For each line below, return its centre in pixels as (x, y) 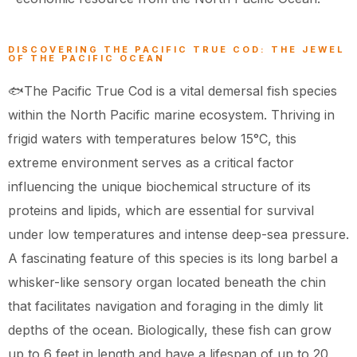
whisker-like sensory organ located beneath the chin (167, 282)
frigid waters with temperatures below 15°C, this (152, 139)
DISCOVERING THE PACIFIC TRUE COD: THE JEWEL (177, 50)
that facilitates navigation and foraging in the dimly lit (165, 306)
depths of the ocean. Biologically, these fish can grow (170, 330)
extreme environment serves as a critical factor (151, 163)
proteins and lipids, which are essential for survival (161, 211)
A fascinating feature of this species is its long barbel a (173, 259)
